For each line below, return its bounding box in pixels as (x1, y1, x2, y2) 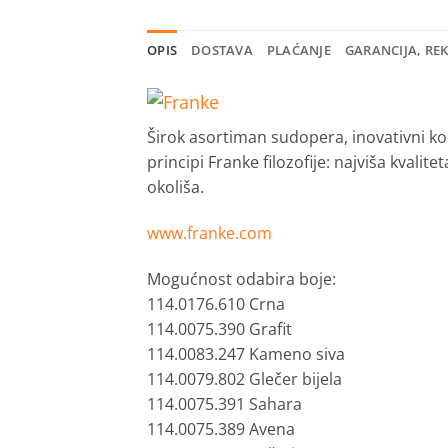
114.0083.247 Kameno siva (147, 342, 345, 365)
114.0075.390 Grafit (147, 317, 292, 340)
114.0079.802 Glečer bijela (147, 367, 342, 390)
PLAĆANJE (266, 41, 331, 60)
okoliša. (147, 176, 204, 199)
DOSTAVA (191, 41, 253, 60)
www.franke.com (147, 222, 272, 245)
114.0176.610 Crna (147, 292, 285, 315)
